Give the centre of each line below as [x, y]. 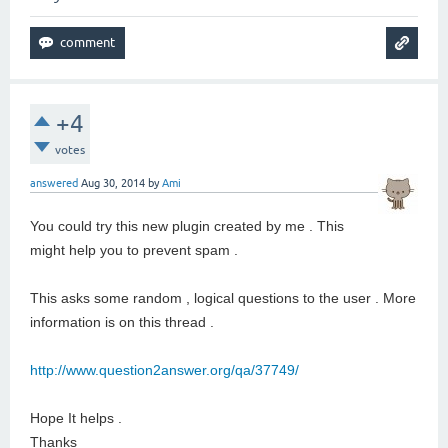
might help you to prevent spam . [136, 250]
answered [54, 183]
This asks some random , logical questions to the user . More [223, 298]
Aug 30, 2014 [113, 183]
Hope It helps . [76, 418]
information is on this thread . [124, 322]
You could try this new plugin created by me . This [187, 226]
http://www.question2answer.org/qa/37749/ [164, 370]
